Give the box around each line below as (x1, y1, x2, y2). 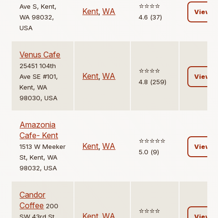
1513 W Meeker (19, 143, 66, 151)
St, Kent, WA (19, 153, 58, 162)
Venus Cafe (19, 50, 61, 60)
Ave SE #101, (19, 73, 58, 81)
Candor (19, 190, 46, 200)
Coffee (19, 200, 44, 211)
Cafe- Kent (19, 130, 58, 141)
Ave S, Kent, (19, 2, 57, 11)
